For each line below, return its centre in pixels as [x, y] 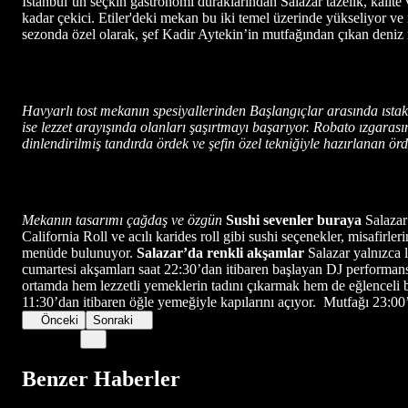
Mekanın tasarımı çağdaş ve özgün [124, 219]
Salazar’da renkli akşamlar [220, 252]
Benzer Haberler [101, 378]
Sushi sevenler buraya [294, 219]
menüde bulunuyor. [79, 252]
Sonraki [113, 320]
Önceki [60, 320]
